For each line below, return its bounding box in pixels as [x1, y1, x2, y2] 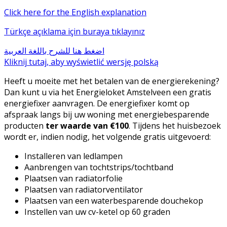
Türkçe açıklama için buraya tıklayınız [4, 25, 145, 37]
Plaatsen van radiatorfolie [24, 172, 123, 184]
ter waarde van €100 [44, 120, 129, 131]
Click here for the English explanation [4, 6, 146, 18]
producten [4, 120, 44, 131]
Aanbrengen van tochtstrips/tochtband [24, 161, 173, 173]
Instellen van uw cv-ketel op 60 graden [24, 206, 170, 217]
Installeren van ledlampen [24, 150, 123, 162]
